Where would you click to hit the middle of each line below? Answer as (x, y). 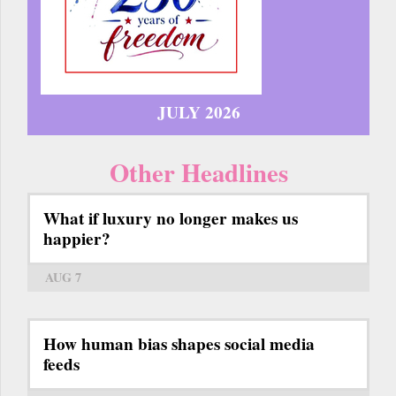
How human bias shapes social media (179, 344)
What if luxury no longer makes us (171, 219)
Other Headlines (198, 173)
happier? (77, 239)
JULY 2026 (198, 113)
